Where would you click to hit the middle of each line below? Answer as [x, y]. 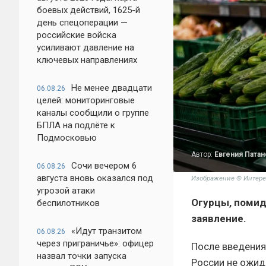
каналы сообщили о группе [93, 113]
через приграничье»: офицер [95, 243]
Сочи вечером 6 [104, 166]
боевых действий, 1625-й [88, 10]
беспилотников [68, 203]
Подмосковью [67, 138]
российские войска [77, 35]
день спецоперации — [82, 23]
